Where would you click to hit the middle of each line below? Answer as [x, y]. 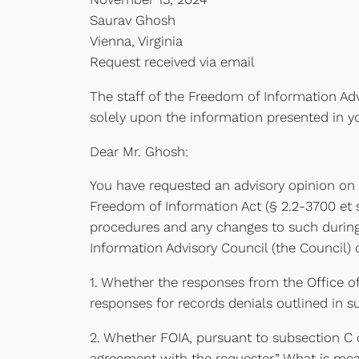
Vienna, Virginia [136, 41]
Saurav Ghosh [133, 20]
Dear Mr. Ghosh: [139, 151]
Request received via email [172, 62]
